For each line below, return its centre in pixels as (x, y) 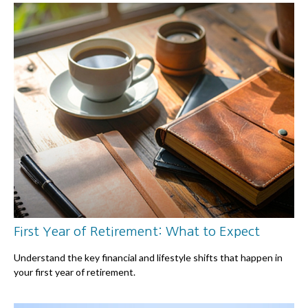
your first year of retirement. (75, 272)
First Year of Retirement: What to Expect (137, 231)
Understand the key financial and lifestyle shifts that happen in (148, 257)
